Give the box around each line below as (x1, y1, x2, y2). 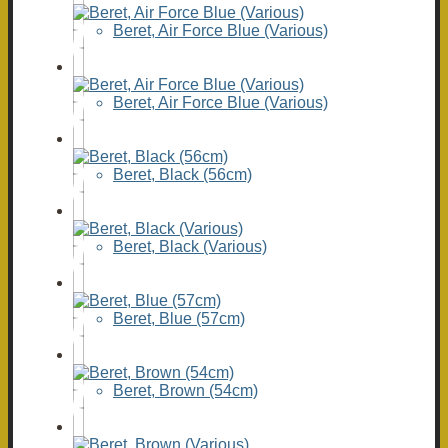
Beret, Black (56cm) (113, 166, 252, 184)
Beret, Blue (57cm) (113, 310, 245, 328)
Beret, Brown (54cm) (113, 382, 258, 400)
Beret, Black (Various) (113, 238, 267, 256)
